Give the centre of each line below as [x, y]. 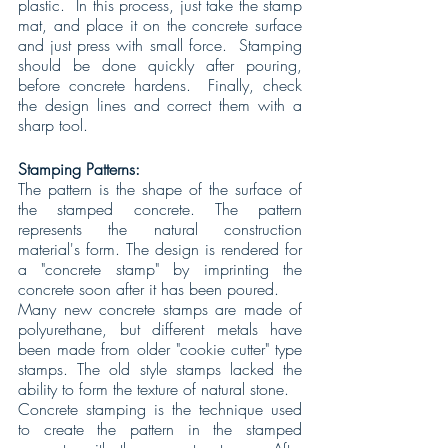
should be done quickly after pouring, [160, 64]
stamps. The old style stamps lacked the [160, 368]
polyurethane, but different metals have [160, 328]
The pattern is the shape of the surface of [160, 188]
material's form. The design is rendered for [160, 248]
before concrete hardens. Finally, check [160, 84]
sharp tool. [53, 124]
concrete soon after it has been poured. [148, 288]
